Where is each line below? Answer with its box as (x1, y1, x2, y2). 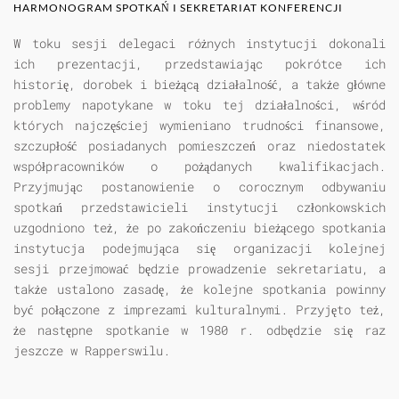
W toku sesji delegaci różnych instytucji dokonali (13, 35, 386, 53)
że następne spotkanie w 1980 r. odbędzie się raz (13, 322, 386, 339)
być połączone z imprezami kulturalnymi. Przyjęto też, (13, 301, 386, 319)
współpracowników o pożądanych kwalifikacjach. (13, 158, 386, 175)
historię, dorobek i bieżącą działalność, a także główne (13, 76, 386, 94)
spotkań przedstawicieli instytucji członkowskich (13, 199, 386, 216)
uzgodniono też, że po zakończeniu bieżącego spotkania (13, 219, 386, 237)
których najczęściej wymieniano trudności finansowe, (13, 117, 386, 134)
